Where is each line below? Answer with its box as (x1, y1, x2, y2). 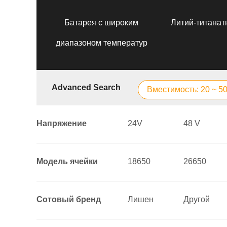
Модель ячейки (36, 157, 98, 166)
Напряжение (36, 119, 87, 128)
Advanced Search (52, 83, 121, 92)
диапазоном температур (55, 39, 147, 47)
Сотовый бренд (36, 195, 101, 204)
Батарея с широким (64, 18, 138, 27)
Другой (183, 195, 210, 204)
